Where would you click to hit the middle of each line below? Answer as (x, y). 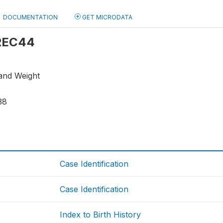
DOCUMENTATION (30, 17)
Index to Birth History (101, 215)
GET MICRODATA (107, 17)
